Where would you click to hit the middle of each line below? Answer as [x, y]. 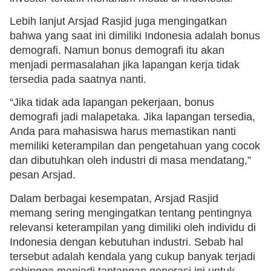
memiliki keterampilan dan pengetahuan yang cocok [135, 146]
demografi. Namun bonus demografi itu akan [117, 50]
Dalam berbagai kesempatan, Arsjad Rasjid [114, 198]
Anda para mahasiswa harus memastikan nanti [123, 132]
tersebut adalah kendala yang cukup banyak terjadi [132, 256]
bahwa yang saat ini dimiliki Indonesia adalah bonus [135, 35]
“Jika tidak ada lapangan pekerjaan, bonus [112, 103]
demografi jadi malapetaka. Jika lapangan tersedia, [132, 117]
